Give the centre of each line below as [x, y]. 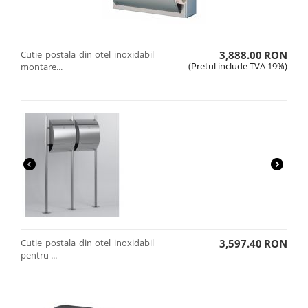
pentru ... [39, 255]
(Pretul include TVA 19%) [238, 66]
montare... [42, 67]
